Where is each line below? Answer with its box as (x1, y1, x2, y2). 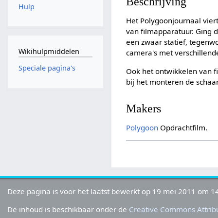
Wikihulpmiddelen (18, 46, 79, 56)
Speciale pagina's (18, 63, 75, 73)
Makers (126, 101, 162, 115)
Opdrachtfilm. (158, 123, 208, 133)
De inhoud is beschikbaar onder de (7, 204, 129, 215)
